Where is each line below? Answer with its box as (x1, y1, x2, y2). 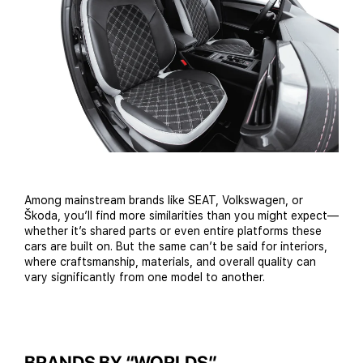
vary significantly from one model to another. (24, 271, 265, 284)
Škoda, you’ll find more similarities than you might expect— (24, 209, 339, 223)
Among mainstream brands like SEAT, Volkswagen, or (24, 194, 303, 207)
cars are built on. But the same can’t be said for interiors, (24, 240, 327, 254)
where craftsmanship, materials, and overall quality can (24, 255, 316, 269)
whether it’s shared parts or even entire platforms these (24, 224, 322, 238)
